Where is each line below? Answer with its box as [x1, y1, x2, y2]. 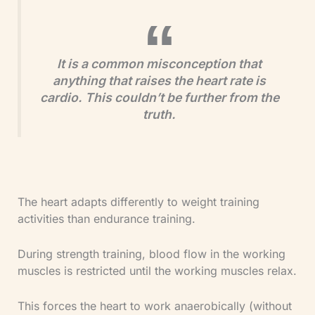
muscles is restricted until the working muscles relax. [17, 263, 297, 278]
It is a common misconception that [57, 56, 262, 72]
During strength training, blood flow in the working [17, 246, 285, 261]
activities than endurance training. [17, 212, 195, 226]
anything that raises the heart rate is [53, 73, 266, 89]
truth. [143, 107, 176, 122]
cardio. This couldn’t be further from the [39, 90, 279, 105]
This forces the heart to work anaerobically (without [17, 298, 292, 313]
